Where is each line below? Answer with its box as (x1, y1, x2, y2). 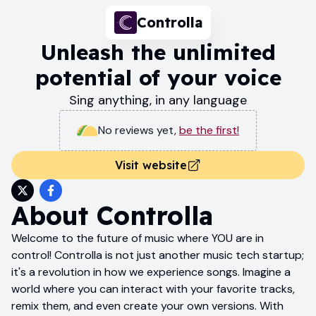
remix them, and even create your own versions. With (11, 298, 284, 313)
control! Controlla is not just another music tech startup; (11, 247, 304, 262)
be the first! (179, 122, 239, 138)
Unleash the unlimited (40, 38, 276, 66)
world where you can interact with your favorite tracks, (11, 281, 295, 296)
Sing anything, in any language (69, 91, 247, 109)
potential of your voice (35, 63, 281, 91)
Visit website (115, 157, 187, 172)
